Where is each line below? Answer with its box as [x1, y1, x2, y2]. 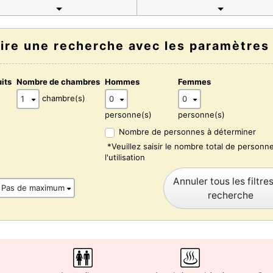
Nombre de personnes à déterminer [119, 127, 256, 137]
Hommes [105, 76, 140, 87]
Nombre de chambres [16, 76, 100, 87]
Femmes [178, 76, 211, 87]
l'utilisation [105, 152, 145, 162]
